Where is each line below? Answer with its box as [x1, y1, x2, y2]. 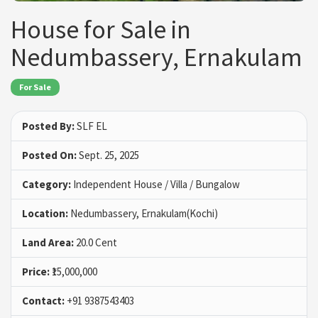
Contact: [22, 293, 65, 307]
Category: [22, 177, 71, 191]
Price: [22, 264, 50, 278]
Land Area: [22, 235, 74, 249]
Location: [22, 206, 68, 220]
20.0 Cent [74, 235, 117, 249]
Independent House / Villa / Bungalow [71, 177, 240, 191]
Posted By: [22, 119, 75, 133]
